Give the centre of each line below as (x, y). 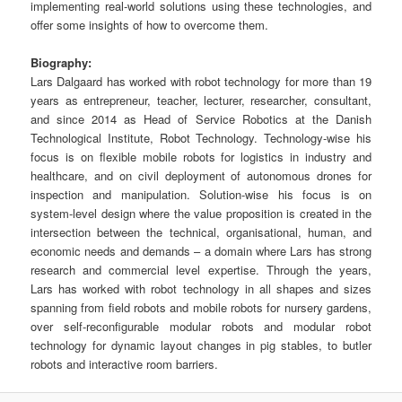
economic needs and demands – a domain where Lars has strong (201, 251)
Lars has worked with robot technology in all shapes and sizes (201, 289)
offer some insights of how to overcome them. (150, 25)
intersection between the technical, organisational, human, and (201, 232)
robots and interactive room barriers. (125, 364)
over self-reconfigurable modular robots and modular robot (201, 327)
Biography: (61, 63)
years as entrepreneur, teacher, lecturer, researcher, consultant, (201, 100)
